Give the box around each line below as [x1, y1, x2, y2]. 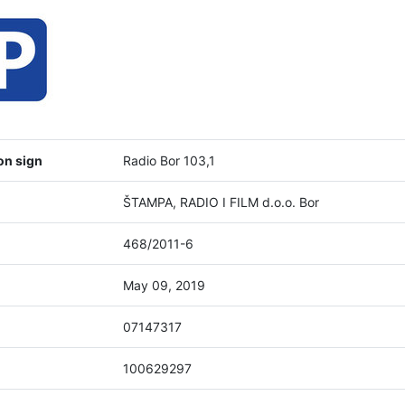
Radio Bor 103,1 [123, 153, 215, 168]
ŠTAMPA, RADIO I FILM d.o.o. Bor [123, 194, 319, 210]
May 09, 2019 [123, 278, 205, 293]
